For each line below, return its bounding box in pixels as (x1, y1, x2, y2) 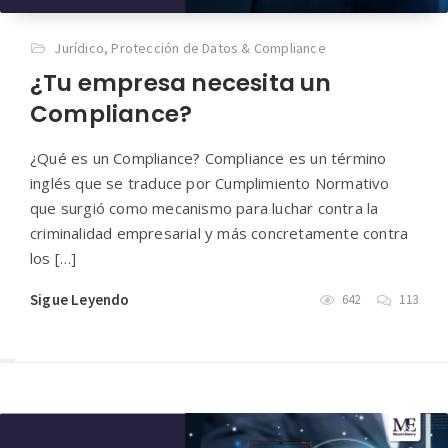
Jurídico (54, 38, 105, 57)
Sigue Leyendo (30, 289, 130, 309)
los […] (30, 247, 77, 268)
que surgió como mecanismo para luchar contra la (30, 197, 379, 218)
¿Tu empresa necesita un (30, 66, 332, 99)
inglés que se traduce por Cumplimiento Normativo (30, 172, 390, 193)
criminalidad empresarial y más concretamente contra (30, 222, 409, 243)
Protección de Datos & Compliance (111, 38, 326, 57)
